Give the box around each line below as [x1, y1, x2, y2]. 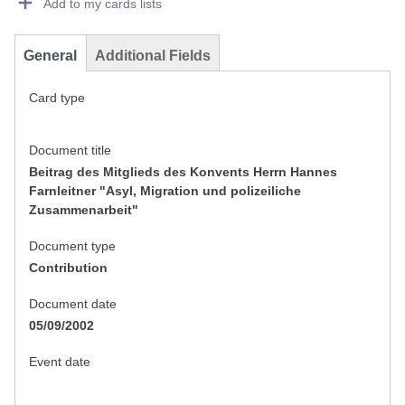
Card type [29, 90, 85, 106]
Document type [29, 239, 116, 254]
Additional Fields [95, 48, 211, 64]
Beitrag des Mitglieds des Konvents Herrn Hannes [29, 165, 337, 180]
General [24, 48, 77, 64]
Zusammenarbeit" [29, 202, 138, 218]
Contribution [29, 260, 108, 276]
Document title [29, 143, 111, 158]
